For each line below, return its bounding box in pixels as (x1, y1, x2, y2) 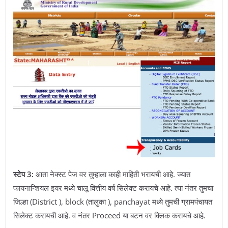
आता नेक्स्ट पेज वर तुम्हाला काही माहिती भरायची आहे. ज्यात (34, 169, 190, 180)
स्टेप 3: (13, 169, 34, 180)
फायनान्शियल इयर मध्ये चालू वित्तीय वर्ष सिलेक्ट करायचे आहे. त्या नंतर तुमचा (13, 183, 213, 193)
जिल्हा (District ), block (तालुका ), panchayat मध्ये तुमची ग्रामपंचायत (13, 196, 212, 207)
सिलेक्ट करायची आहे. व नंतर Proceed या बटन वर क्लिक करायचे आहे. (13, 210, 206, 221)
